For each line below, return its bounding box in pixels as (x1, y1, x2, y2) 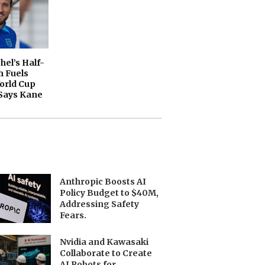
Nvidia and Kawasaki (60, 237, 149, 248)
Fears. (60, 209, 87, 221)
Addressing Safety (60, 198, 140, 209)
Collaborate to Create (60, 248, 153, 259)
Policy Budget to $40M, (60, 187, 159, 198)
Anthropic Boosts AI (60, 176, 147, 187)
